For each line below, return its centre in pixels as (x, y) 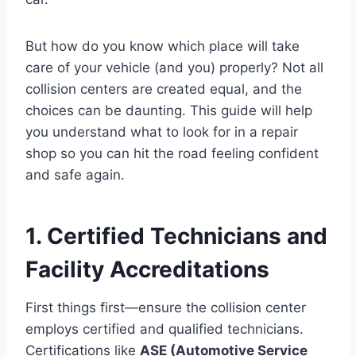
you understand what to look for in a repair (162, 132)
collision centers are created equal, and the (164, 89)
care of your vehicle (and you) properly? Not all (174, 67)
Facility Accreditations (147, 269)
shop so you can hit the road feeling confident (172, 153)
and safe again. (75, 174)
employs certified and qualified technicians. (164, 329)
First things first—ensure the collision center (166, 307)
